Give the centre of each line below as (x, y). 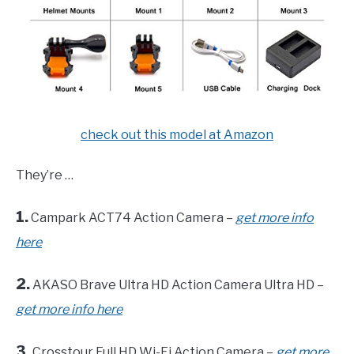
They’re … (45, 175)
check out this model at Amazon (177, 134)
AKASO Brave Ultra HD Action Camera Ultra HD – (177, 284)
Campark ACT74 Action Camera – (132, 217)
